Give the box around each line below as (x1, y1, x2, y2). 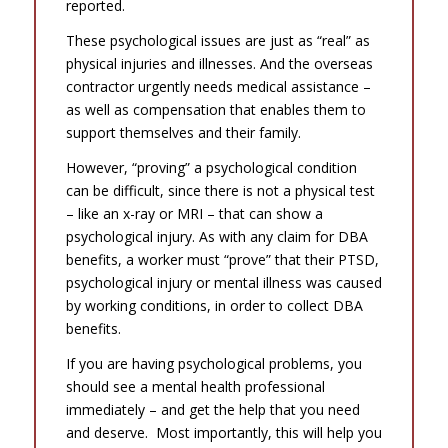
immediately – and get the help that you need (65, 400, 360, 420)
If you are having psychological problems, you (65, 354, 362, 374)
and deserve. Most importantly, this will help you (65, 423, 382, 443)
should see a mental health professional (65, 377, 325, 397)
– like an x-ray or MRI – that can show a (65, 204, 323, 224)
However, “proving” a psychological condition (65, 158, 357, 178)
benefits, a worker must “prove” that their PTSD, (65, 250, 379, 270)
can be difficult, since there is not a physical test (65, 181, 375, 201)
